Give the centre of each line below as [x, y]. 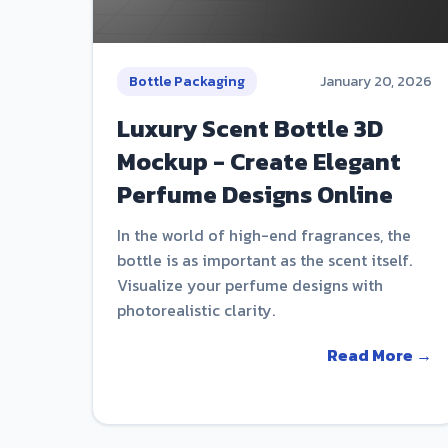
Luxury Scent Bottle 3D [250, 129]
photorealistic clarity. [196, 310]
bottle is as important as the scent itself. [264, 260]
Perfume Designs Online [255, 195]
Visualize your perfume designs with [250, 285]
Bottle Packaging [187, 82]
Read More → [380, 355]
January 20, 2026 [376, 82]
